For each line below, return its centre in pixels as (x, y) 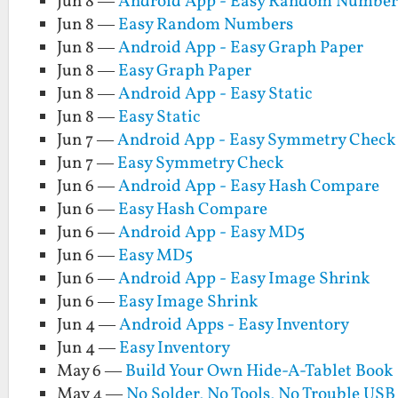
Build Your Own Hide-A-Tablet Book (259, 372)
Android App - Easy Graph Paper (241, 48)
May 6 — (92, 372)
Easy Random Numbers (206, 25)
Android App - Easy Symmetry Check (257, 141)
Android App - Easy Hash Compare (249, 187)
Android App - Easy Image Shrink (244, 279)
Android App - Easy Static (216, 95)
